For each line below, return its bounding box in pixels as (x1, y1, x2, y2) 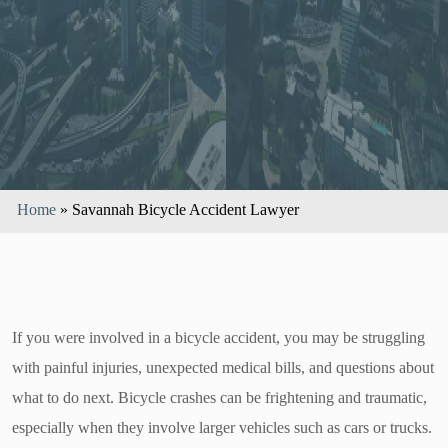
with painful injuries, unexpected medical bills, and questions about (12, 359, 434, 376)
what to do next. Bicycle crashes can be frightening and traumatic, (12, 389, 427, 406)
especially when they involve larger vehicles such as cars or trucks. (12, 419, 432, 436)
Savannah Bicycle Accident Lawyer (72, 201, 299, 218)
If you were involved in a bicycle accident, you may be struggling (12, 329, 425, 346)
